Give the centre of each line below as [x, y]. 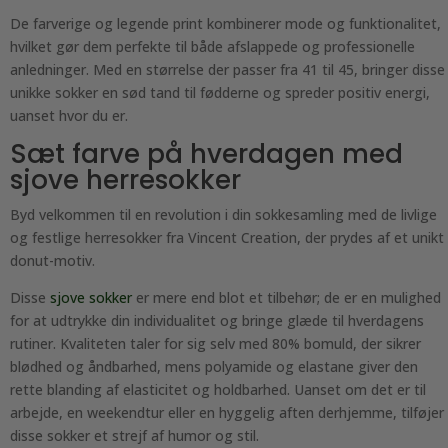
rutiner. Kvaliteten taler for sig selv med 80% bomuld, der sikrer [215, 343]
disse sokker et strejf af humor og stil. [134, 435]
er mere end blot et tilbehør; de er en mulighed [286, 297]
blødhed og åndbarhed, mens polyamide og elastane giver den [214, 366]
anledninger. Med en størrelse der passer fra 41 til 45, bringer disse [227, 69]
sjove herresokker [125, 180]
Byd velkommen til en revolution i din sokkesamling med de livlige [223, 214]
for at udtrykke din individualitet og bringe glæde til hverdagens [217, 320]
